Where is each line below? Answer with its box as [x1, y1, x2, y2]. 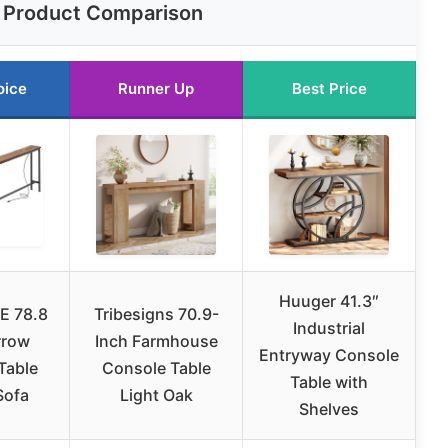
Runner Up [118, 79, 194, 99]
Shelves [299, 399, 359, 420]
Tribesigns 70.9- [93, 304, 219, 325]
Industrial [293, 318, 365, 339]
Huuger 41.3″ [279, 291, 379, 312]
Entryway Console [259, 345, 399, 366]
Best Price [291, 79, 367, 99]
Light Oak [119, 385, 193, 406]
